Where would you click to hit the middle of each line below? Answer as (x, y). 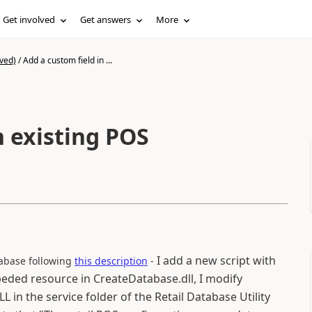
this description (111, 261)
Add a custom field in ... (67, 60)
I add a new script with (216, 260)
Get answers (106, 19)
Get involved (29, 19)
